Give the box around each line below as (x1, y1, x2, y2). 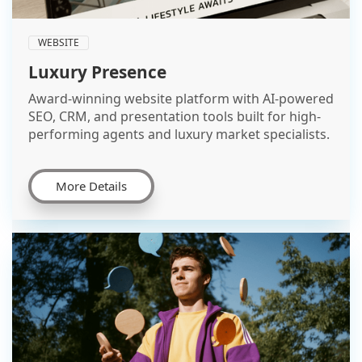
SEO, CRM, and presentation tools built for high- (28, 107, 321, 125)
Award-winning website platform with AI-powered (28, 89, 334, 107)
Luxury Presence (28, 60, 166, 83)
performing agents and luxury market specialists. (28, 124, 330, 143)
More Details (56, 177, 127, 194)
